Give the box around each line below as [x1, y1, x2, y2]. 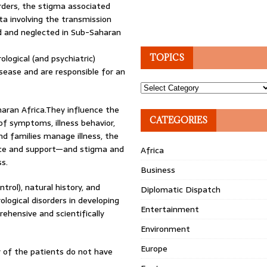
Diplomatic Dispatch [141, 183, 221, 196]
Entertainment [141, 203, 200, 216]
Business [141, 163, 176, 176]
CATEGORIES [150, 114, 208, 126]
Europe [141, 242, 168, 255]
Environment [141, 222, 191, 235]
